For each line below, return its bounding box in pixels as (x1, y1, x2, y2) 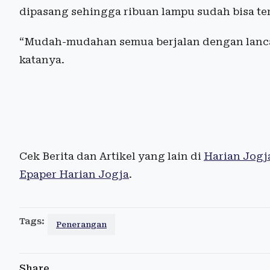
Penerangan (56, 219, 107, 229)
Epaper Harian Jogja (19, 168, 129, 180)
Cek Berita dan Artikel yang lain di (19, 149, 204, 162)
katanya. (19, 53, 67, 66)
